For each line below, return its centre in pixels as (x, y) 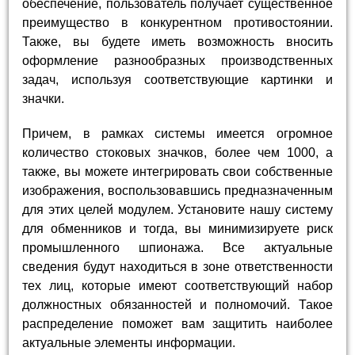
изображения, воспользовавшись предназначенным (177, 190)
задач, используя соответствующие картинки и (177, 80)
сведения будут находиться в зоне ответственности (177, 266)
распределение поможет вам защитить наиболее (177, 323)
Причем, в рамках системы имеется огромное (177, 133)
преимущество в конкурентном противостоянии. (177, 23)
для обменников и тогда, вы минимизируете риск (177, 228)
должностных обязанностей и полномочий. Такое (177, 304)
